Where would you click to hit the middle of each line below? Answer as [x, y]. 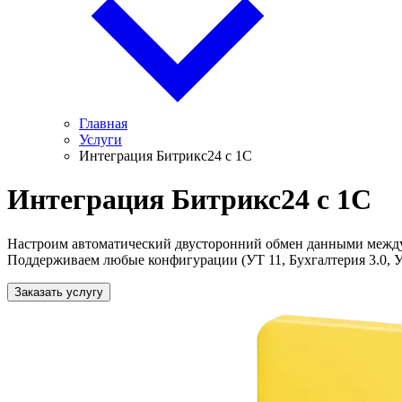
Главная [103, 123]
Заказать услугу [59, 292]
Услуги [100, 140]
